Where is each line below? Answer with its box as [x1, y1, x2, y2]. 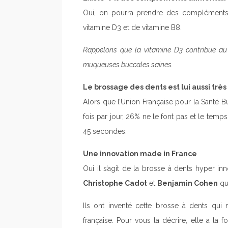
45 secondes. [83, 127, 127, 135]
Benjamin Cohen [157, 179, 218, 187]
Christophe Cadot [83, 179, 147, 187]
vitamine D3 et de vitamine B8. [83, 23, 182, 32]
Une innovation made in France [83, 149, 197, 158]
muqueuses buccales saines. [83, 60, 173, 69]
